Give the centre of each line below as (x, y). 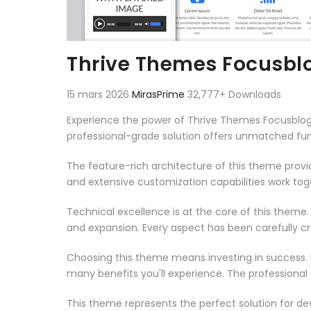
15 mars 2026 (99, 94)
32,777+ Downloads (234, 94)
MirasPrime (160, 94)
